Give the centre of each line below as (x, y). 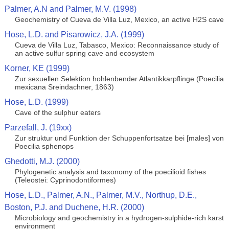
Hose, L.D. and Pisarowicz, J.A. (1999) (74, 35)
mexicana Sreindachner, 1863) (64, 87)
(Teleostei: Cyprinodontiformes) (65, 180)
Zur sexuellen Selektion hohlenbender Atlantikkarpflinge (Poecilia (119, 79)
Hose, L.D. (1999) (36, 102)
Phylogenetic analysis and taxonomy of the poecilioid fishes (110, 172)
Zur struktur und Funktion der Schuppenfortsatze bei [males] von (119, 138)
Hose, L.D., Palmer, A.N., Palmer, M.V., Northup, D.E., (100, 195)
